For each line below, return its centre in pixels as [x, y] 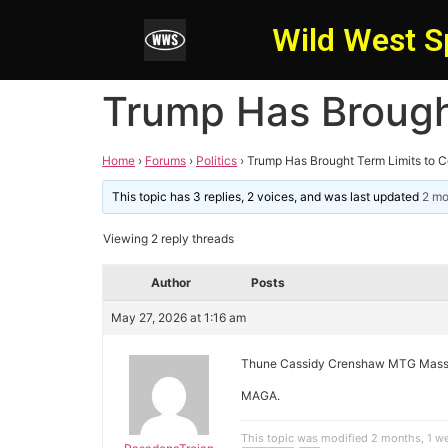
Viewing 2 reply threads [168, 238]
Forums [165, 160]
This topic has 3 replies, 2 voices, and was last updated [267, 196]
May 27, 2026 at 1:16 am [178, 317]
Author [171, 282]
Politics [216, 160]
